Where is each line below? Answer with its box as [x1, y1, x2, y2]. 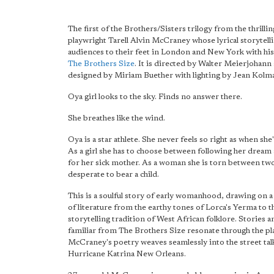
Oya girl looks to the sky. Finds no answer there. [68, 93, 242, 101]
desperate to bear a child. [68, 171, 159, 179]
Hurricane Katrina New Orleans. [68, 250, 186, 258]
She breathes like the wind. [68, 114, 165, 122]
